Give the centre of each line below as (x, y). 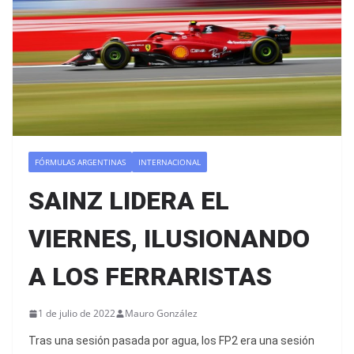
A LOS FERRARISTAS (150, 277)
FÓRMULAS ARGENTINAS (80, 162)
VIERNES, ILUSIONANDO (169, 239)
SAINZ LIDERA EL (129, 201)
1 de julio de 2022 (77, 314)
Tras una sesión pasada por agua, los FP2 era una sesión (171, 341)
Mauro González (161, 314)
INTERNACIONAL (169, 162)
